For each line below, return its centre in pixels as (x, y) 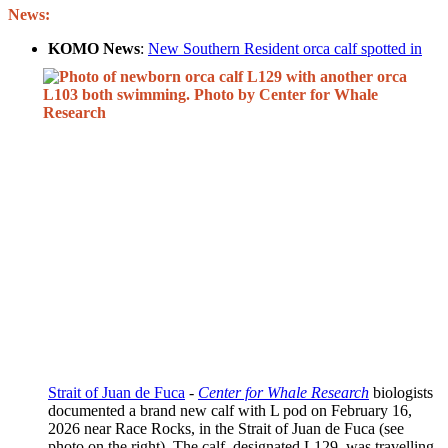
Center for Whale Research (283, 392)
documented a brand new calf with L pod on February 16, (230, 410)
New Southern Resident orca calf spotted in (285, 48)
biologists (401, 392)
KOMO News (94, 48)
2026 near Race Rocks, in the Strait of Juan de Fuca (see (226, 428)
